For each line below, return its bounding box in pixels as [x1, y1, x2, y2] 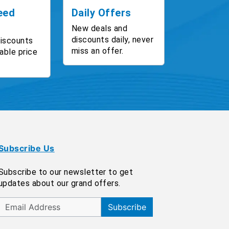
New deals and [71, 23, 127, 33]
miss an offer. [71, 45, 124, 56]
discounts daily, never [71, 34, 154, 44]
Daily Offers [71, 6, 131, 19]
